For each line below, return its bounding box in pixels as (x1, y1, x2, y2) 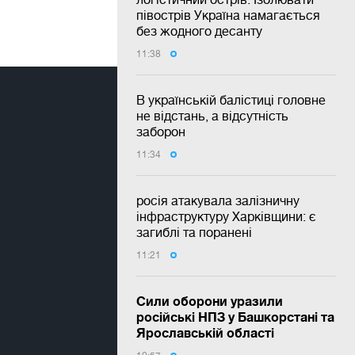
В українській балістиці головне (136, 93, 326, 107)
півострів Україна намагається (136, 8, 320, 22)
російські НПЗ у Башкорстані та (136, 309, 334, 324)
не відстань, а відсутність (136, 109, 288, 123)
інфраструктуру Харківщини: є (136, 209, 316, 223)
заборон (136, 124, 185, 139)
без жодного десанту (136, 24, 262, 38)
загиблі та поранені (136, 225, 252, 239)
